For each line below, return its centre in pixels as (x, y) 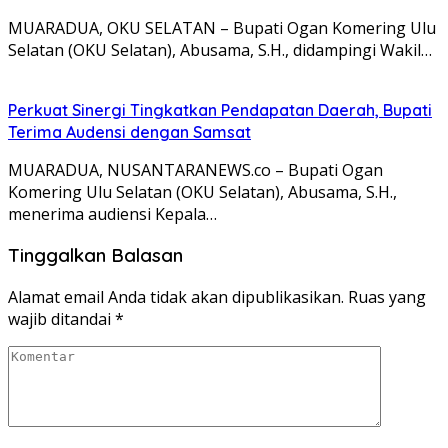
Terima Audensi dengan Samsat (129, 131)
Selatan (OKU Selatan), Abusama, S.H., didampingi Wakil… (220, 49)
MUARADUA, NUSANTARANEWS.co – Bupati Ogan (195, 169)
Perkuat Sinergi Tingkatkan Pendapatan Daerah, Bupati (220, 109)
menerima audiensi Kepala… (112, 213)
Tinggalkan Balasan (95, 255)
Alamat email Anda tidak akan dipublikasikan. (176, 297)
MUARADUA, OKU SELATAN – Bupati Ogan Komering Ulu (222, 27)
